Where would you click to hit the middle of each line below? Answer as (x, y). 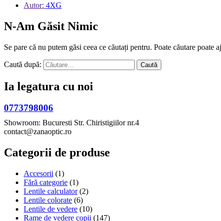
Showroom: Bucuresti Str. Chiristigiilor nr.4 (72, 123)
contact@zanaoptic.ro (38, 132)
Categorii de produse (57, 153)
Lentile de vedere (51, 209)
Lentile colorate (48, 200)
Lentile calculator (51, 191)
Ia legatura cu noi (49, 86)
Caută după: (23, 64)
